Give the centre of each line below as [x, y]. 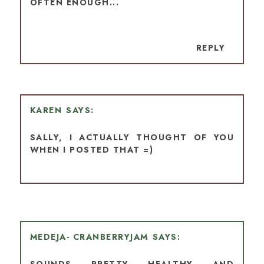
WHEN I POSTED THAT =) [92, 150]
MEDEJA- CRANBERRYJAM [89, 237]
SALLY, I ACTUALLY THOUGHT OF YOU [132, 138]
